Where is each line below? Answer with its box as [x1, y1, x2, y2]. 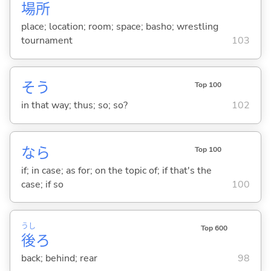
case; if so [21, 177, 64, 191]
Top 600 [200, 223, 227, 233]
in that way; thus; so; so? [21, 99, 128, 113]
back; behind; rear [21, 251, 97, 265]
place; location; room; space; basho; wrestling [21, 20, 218, 34]
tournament [21, 34, 73, 48]
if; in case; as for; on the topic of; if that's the [21, 163, 212, 177]
